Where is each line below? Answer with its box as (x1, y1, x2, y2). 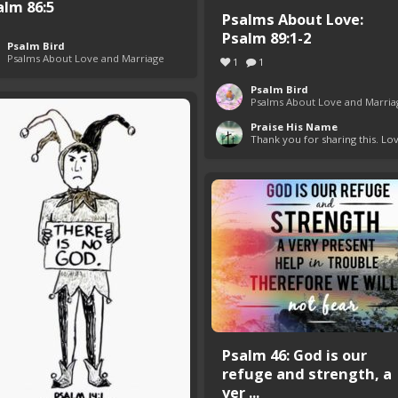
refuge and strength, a (222, 363, 392, 385)
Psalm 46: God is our (222, 345, 367, 366)
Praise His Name (251, 120, 338, 134)
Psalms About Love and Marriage (7, 52, 164, 66)
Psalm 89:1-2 (222, 28, 311, 49)
